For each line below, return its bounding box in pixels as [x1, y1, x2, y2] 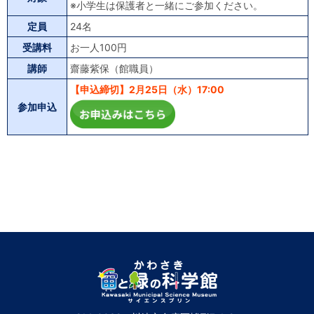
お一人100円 [70, 41, 128, 53]
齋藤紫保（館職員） [70, 62, 159, 74]
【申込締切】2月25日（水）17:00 [70, 83, 225, 95]
